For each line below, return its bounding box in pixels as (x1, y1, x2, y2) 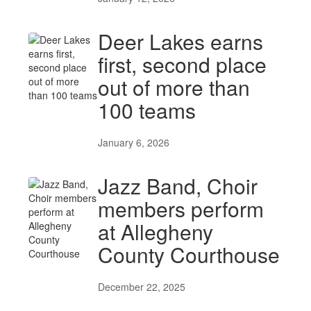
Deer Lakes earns (98, 26, 263, 56)
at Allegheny (98, 217, 213, 246)
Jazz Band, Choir (98, 171, 258, 201)
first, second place (98, 49, 267, 79)
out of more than (98, 72, 250, 102)
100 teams (98, 95, 196, 125)
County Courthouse (98, 239, 280, 269)
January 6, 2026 (98, 135, 169, 149)
